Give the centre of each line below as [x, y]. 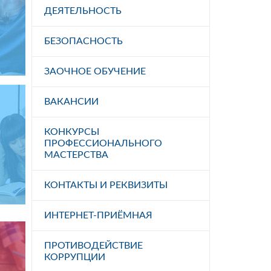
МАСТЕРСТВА [76, 155]
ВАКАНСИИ [71, 101]
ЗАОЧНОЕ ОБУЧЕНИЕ [95, 71]
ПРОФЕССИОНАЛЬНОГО [103, 143]
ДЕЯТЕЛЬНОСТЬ [83, 11]
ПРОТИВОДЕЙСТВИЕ [93, 245]
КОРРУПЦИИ [75, 257]
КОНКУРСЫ [72, 132]
